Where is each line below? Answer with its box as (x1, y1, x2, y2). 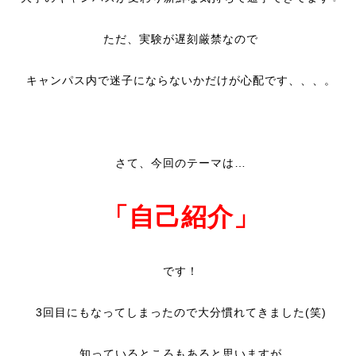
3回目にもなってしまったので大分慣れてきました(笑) (35, 306, 327, 319)
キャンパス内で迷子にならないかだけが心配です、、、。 (25, 74, 336, 87)
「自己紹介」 (102, 203, 260, 231)
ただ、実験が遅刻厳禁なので (103, 33, 258, 45)
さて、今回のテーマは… (115, 157, 246, 169)
